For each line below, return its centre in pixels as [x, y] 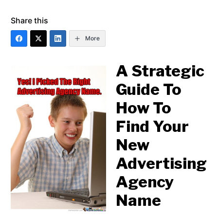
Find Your [153, 127]
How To [144, 108]
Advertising [162, 163]
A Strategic [160, 71]
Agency [145, 182]
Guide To [149, 90]
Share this [30, 20]
